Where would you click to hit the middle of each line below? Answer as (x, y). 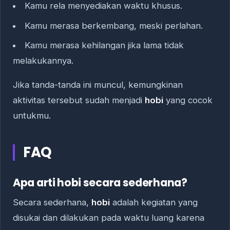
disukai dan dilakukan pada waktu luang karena (109, 218)
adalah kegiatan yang (154, 203)
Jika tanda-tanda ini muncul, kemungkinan (98, 84)
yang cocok (188, 100)
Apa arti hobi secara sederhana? (100, 182)
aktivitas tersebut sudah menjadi (79, 100)
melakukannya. (43, 60)
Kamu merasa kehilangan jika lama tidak (104, 45)
